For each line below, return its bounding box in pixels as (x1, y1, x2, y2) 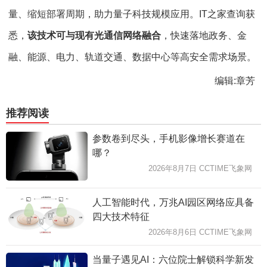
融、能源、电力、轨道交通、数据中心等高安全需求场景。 (8, 52, 256, 62)
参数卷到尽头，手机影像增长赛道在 (92, 133, 245, 144)
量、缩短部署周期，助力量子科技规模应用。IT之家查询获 (8, 9, 255, 19)
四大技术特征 (92, 211, 150, 222)
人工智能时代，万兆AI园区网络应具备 (92, 197, 254, 207)
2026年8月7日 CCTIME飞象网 (148, 164, 252, 173)
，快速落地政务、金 (161, 30, 247, 41)
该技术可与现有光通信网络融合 (27, 30, 161, 41)
